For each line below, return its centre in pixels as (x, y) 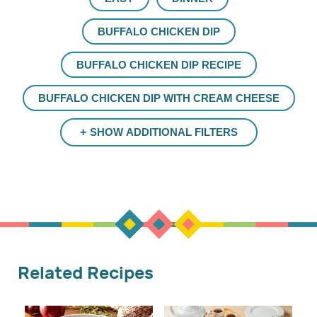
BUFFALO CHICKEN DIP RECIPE (158, 64)
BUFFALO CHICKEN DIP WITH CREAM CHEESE (158, 98)
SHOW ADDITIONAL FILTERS (163, 132)
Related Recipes (86, 273)
